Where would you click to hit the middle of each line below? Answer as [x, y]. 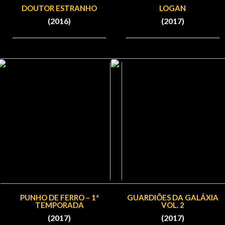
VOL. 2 [173, 205]
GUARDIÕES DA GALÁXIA [173, 197]
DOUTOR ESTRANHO [60, 8]
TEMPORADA [59, 205]
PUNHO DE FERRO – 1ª [59, 197]
